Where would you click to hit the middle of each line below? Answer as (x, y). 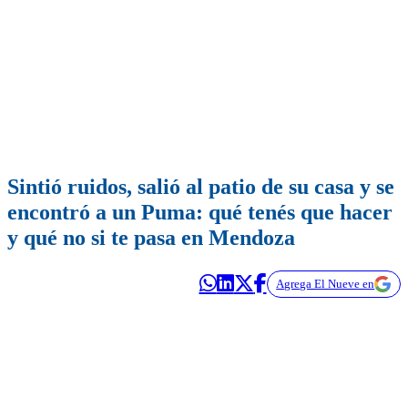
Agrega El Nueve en (326, 284)
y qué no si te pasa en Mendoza (151, 238)
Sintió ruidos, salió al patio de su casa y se (201, 187)
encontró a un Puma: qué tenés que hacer (200, 213)
